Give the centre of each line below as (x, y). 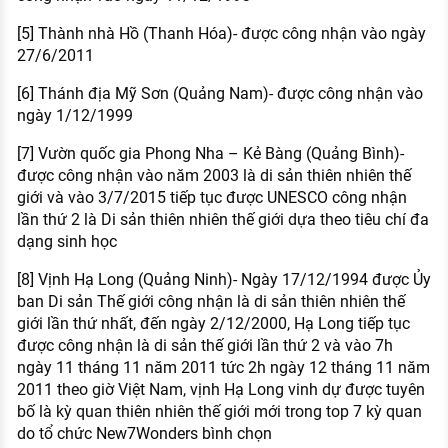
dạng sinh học (66, 242)
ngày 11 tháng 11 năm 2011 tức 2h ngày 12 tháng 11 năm (223, 368)
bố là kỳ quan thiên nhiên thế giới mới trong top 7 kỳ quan (219, 412)
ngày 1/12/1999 (74, 116)
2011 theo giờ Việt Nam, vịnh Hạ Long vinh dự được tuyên (220, 390)
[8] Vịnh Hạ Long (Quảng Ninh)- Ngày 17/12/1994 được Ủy (223, 280)
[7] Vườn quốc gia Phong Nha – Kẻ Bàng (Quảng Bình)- (210, 154)
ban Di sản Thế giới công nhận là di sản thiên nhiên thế (210, 302)
